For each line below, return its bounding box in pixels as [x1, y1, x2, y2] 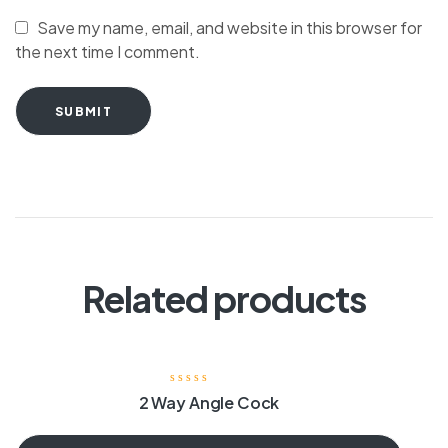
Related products [82, 276, 366, 322]
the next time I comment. [15, 40, 200, 62]
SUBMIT [55, 103, 112, 119]
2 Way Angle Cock [138, 391, 280, 413]
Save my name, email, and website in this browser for [37, 16, 423, 38]
